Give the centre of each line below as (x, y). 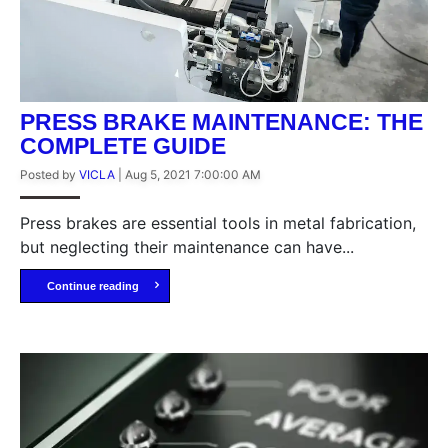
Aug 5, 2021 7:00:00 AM (193, 175)
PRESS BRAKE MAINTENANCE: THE (221, 122)
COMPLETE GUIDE (123, 146)
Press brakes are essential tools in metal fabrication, (218, 223)
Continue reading (92, 286)
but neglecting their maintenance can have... (187, 247)
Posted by (49, 175)
